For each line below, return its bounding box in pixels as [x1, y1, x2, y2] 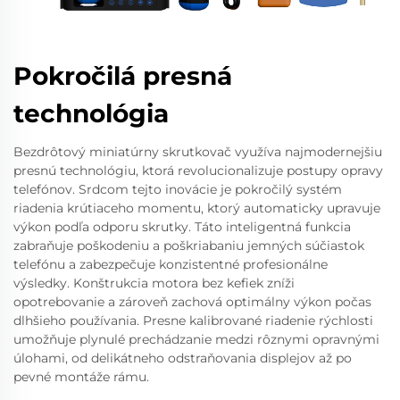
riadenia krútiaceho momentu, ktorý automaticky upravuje [13, 200, 380, 216]
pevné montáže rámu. [13, 369, 149, 385]
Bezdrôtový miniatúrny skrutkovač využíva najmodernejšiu [13, 144, 382, 160]
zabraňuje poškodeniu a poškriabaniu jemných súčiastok [13, 237, 364, 254]
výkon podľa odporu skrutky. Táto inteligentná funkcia [13, 219, 351, 235]
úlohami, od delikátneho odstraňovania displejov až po [13, 350, 352, 366]
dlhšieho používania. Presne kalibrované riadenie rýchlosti [13, 312, 373, 329]
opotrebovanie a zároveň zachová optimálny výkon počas [13, 294, 371, 310]
